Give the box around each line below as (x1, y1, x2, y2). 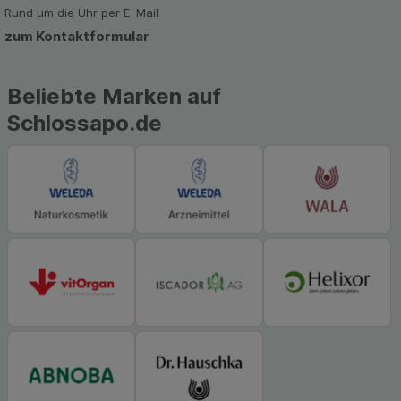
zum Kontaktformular (4, 28, 149, 46)
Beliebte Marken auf (7, 83, 221, 110)
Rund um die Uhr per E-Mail (4, 5, 158, 21)
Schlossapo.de (7, 110, 162, 137)
